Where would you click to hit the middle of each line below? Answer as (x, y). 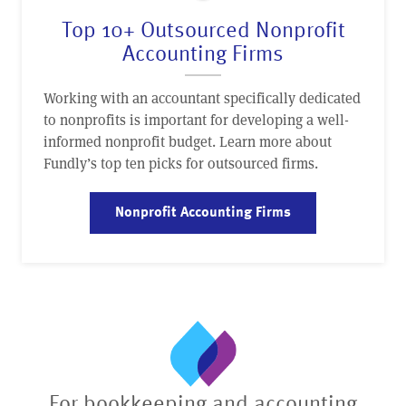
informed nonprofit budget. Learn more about (188, 140)
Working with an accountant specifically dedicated (202, 97)
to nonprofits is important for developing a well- (196, 119)
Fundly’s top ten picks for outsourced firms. (181, 162)
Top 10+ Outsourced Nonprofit (203, 29)
